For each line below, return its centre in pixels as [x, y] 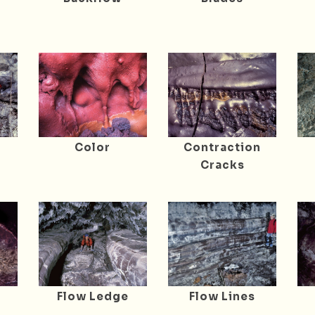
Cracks [222, 165]
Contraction [223, 147]
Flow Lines [223, 296]
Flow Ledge [92, 296]
